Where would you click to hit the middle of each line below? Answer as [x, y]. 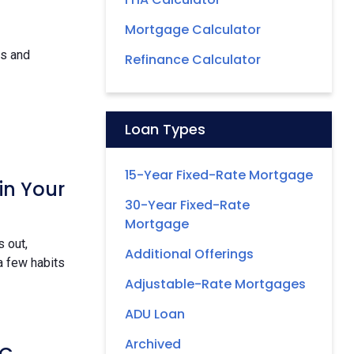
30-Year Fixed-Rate [187, 205]
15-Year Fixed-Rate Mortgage [219, 175]
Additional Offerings [189, 254]
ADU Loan [155, 314]
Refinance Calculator [193, 59]
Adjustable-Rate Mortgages [215, 284]
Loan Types [165, 129]
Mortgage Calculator [193, 29]
